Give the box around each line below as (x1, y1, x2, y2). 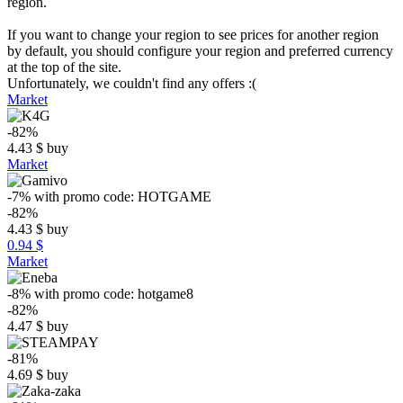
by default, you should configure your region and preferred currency (7, 43, 393, 58)
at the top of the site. (7, 59, 121, 75)
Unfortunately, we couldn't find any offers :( (7, 76, 256, 91)
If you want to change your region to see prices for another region (7, 27, 379, 42)
